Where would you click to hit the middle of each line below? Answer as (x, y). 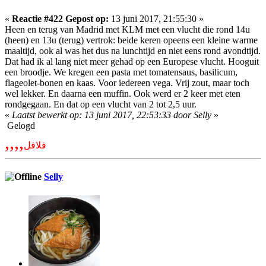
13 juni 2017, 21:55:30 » (156, 19)
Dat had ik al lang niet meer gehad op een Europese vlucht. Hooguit (132, 62)
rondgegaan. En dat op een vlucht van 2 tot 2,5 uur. (101, 104)
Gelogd (20, 126)
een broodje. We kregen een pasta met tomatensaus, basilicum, (121, 72)
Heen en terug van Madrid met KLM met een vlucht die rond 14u (127, 30)
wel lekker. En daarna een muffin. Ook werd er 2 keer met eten (123, 94)
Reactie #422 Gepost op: (60, 19)
